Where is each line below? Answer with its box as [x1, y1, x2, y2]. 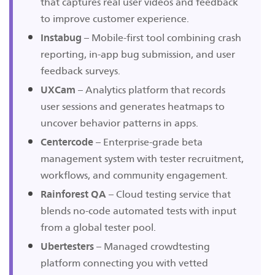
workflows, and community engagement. [41, 169, 228, 181]
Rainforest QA [41, 188, 106, 200]
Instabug [41, 31, 82, 44]
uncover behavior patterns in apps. [41, 117, 198, 129]
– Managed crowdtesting [94, 240, 210, 252]
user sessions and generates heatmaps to [41, 100, 225, 112]
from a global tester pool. [41, 221, 156, 233]
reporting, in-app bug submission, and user [41, 48, 235, 60]
